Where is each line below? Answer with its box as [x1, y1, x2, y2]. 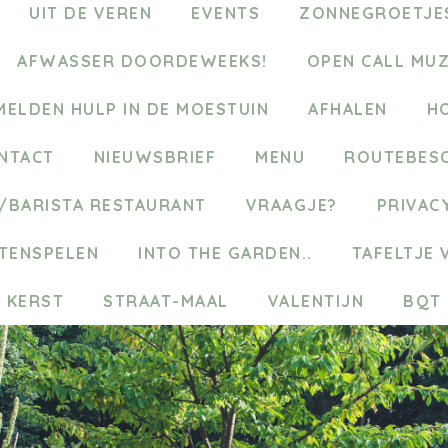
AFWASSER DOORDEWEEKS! [17, 50, 268, 71]
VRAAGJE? [245, 194, 338, 215]
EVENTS [191, 2, 260, 23]
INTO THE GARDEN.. [138, 242, 313, 263]
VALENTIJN [267, 290, 364, 311]
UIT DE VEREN [29, 2, 152, 23]
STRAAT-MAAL [103, 290, 229, 311]
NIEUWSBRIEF [93, 146, 217, 167]
